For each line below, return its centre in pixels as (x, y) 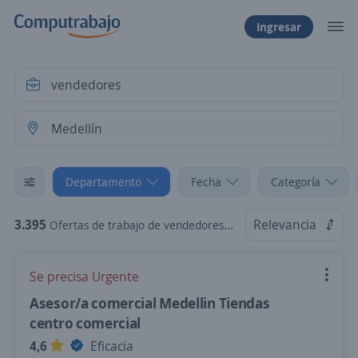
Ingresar (279, 26)
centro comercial (86, 323)
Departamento (103, 182)
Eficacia (110, 346)
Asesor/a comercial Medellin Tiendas (150, 303)
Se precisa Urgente (84, 276)
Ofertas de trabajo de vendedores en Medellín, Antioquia (137, 225)
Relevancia (285, 225)
